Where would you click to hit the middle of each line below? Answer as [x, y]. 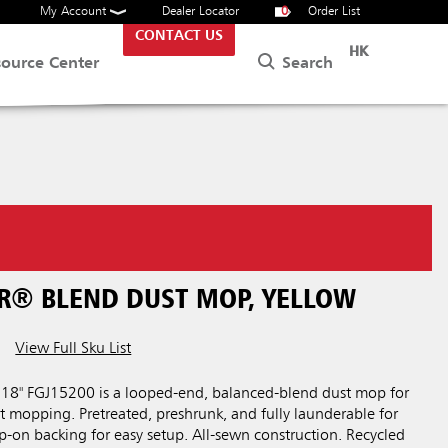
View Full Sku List [73, 349]
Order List [332, 11]
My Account [75, 11]
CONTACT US [179, 36]
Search [305, 63]
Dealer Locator [200, 11]
